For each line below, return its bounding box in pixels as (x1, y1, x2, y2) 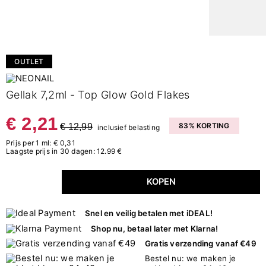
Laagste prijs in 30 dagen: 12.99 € (6, 146, 122, 156)
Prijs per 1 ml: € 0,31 (6, 138, 75, 147)
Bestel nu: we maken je (144, 254, 236, 264)
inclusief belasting (97, 122, 160, 132)
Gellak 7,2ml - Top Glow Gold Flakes (6, 88, 190, 101)
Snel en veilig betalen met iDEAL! (84, 208, 213, 218)
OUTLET (14, 56, 44, 66)
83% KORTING (179, 121, 230, 130)
